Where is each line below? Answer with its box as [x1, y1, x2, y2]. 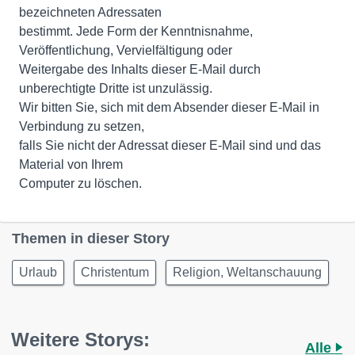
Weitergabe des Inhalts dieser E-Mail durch [19, 62, 261, 76]
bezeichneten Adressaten [19, 5, 162, 19]
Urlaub [19, 265, 57, 279]
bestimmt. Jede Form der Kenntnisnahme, [19, 24, 253, 38]
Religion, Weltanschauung [173, 265, 322, 279]
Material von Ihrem [19, 157, 123, 171]
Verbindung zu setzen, [19, 119, 144, 133]
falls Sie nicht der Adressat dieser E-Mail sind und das [19, 138, 321, 152]
